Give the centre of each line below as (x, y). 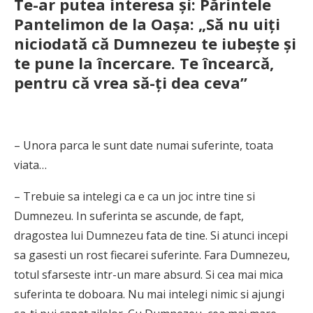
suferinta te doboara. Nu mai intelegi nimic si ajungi (149, 294)
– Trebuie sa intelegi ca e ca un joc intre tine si (134, 196)
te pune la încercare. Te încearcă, (144, 63)
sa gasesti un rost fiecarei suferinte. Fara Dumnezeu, (152, 255)
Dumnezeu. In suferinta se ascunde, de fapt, (129, 216)
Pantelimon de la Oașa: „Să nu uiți (147, 23)
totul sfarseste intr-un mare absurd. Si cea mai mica (148, 274)
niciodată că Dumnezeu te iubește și (155, 43)
